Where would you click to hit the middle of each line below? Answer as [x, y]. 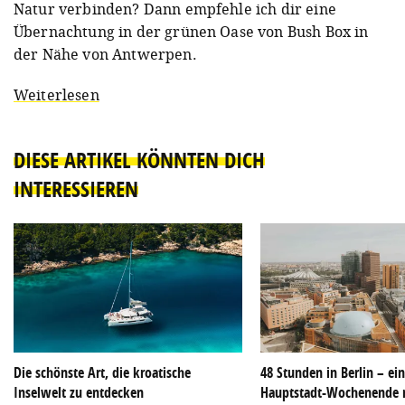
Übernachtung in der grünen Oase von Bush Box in [191, 32]
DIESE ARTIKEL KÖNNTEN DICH [139, 160]
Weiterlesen [57, 95]
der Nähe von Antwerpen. [105, 55]
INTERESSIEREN [76, 189]
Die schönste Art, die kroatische [102, 372]
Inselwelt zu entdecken [79, 392]
